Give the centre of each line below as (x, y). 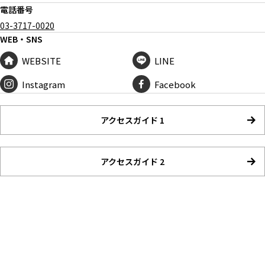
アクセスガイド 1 (132, 120)
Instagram (43, 84)
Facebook (175, 84)
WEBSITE (41, 60)
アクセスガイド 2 (132, 162)
